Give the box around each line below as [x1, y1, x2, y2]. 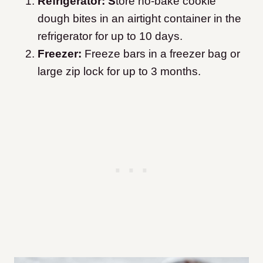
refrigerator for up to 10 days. [38, 30, 183, 43]
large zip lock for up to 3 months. [38, 65, 201, 78]
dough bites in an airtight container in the [38, 12, 241, 25]
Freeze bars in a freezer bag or [85, 48, 240, 60]
